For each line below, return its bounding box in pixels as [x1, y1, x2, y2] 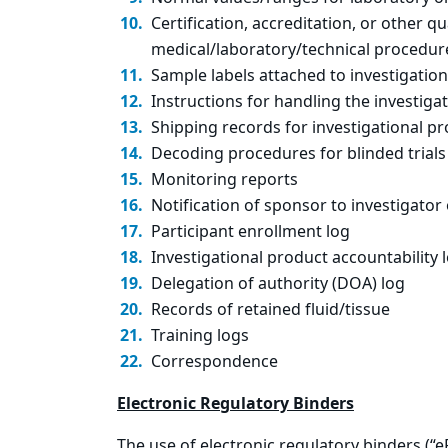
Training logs [151, 324, 249, 348]
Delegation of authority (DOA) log [151, 272, 405, 296]
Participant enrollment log [151, 220, 350, 244]
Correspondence [151, 350, 278, 374]
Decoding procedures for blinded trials [151, 142, 446, 166]
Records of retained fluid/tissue [151, 298, 390, 322]
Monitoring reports [151, 168, 298, 192]
